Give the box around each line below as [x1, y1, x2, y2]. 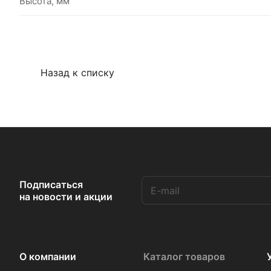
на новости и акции [19, 190, 113, 203]
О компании [19, 250, 76, 263]
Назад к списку [41, 67, 114, 79]
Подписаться [19, 178, 83, 191]
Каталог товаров [143, 250, 225, 263]
